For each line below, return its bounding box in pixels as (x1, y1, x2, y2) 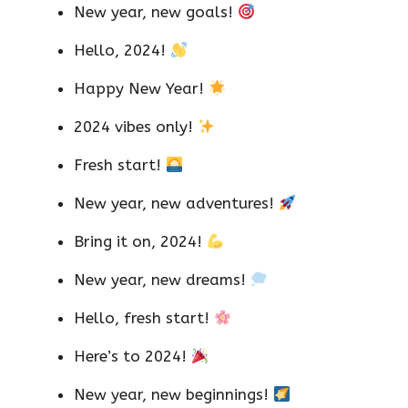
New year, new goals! (74, 3, 238, 22)
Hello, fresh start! (74, 309, 214, 328)
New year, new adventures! (74, 194, 279, 213)
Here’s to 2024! (74, 347, 191, 366)
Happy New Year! (74, 79, 209, 98)
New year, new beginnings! (74, 385, 273, 404)
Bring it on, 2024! (74, 232, 207, 251)
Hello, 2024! (74, 41, 170, 60)
